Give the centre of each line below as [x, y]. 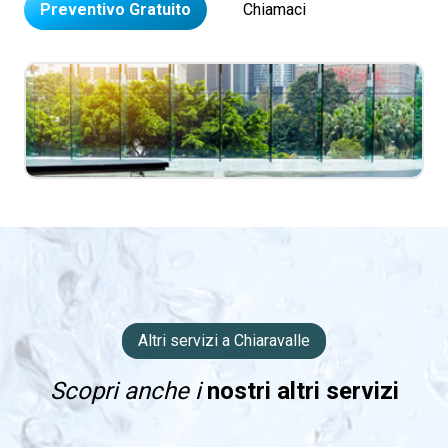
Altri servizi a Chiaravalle [224, 341]
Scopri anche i [125, 391]
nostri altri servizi [299, 391]
